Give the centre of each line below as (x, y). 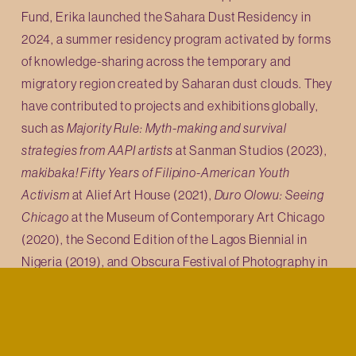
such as (44, 128)
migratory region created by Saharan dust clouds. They (177, 83)
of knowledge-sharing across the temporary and (157, 61)
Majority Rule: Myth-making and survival (177, 128)
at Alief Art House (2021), (142, 194)
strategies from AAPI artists (98, 150)
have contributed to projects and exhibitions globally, (170, 105)
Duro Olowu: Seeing (269, 194)
